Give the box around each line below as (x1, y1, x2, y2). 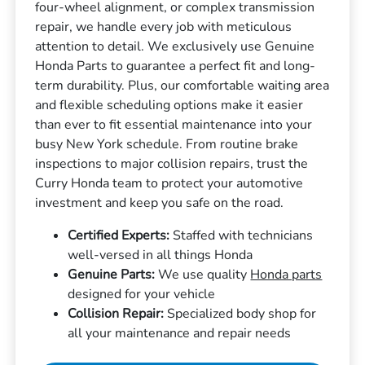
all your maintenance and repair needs (68, 324, 292, 343)
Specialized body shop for (164, 305, 317, 323)
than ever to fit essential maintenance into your (35, 116, 313, 134)
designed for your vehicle (68, 285, 216, 304)
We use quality (155, 266, 251, 284)
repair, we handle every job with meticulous (35, 18, 292, 37)
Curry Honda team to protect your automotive (35, 174, 304, 193)
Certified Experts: (68, 226, 170, 245)
